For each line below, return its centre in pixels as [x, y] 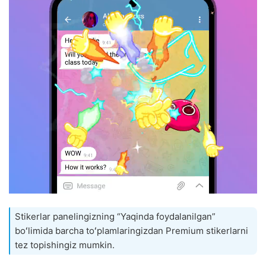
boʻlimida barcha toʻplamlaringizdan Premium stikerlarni [132, 231]
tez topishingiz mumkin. [65, 245]
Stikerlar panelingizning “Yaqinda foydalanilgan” [115, 217]
